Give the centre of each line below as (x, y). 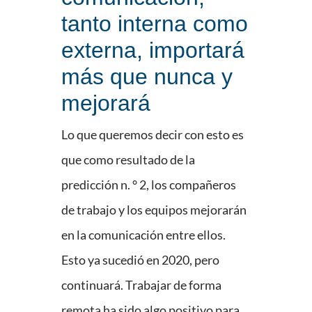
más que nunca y (147, 77)
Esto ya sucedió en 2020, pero (140, 260)
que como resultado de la (128, 160)
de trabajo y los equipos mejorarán (154, 210)
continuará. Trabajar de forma (141, 285)
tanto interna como (155, 24)
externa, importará (153, 50)
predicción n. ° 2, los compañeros (149, 185)
